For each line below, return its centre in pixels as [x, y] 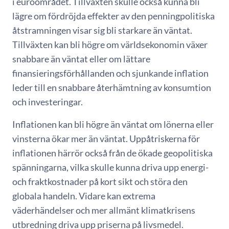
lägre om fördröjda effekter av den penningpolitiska [113, 16]
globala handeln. [45, 196]
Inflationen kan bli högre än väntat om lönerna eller [113, 124]
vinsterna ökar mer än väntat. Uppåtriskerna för [106, 139]
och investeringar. [48, 102]
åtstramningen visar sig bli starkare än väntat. [102, 30]
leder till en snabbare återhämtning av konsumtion [112, 87]
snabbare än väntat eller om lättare [81, 59]
